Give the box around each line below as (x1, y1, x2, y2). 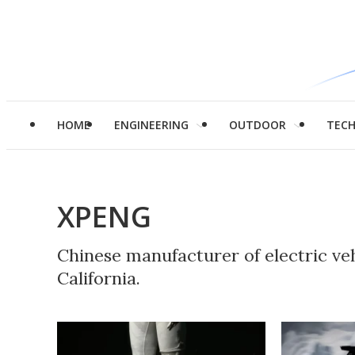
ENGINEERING (114, 117, 189, 132)
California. (57, 267, 140, 289)
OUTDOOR (229, 117, 286, 132)
